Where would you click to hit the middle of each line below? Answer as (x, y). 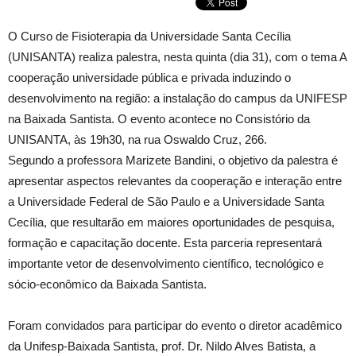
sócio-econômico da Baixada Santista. (107, 284)
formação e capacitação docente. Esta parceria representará (165, 243)
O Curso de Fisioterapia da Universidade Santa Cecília (149, 36)
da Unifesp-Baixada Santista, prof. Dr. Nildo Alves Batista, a (162, 346)
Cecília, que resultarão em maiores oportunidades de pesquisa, (171, 222)
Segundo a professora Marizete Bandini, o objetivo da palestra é (173, 160)
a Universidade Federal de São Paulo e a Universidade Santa (166, 201)
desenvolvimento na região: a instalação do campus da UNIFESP (178, 98)
